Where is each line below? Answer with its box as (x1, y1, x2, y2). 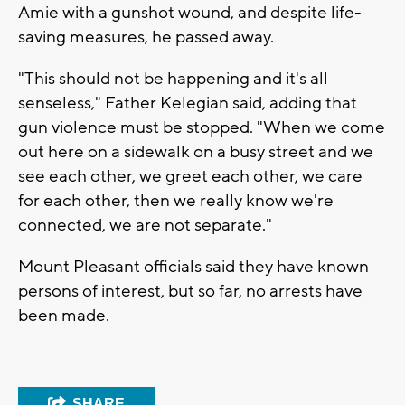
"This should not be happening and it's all (18, 68, 328, 90)
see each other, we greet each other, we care (18, 165, 363, 188)
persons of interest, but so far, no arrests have (18, 280, 363, 303)
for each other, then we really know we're (18, 190, 334, 212)
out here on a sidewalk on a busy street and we (18, 141, 373, 164)
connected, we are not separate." (18, 214, 272, 237)
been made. (18, 305, 109, 327)
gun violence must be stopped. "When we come (18, 117, 385, 139)
